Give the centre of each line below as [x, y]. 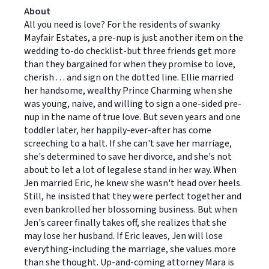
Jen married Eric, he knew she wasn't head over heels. [133, 183]
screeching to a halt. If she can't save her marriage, [128, 144]
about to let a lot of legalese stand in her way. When [130, 170]
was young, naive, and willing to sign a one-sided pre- [133, 104]
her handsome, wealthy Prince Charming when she [128, 91]
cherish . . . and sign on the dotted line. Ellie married [129, 77]
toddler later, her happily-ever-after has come [118, 130]
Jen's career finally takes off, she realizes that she [125, 223]
